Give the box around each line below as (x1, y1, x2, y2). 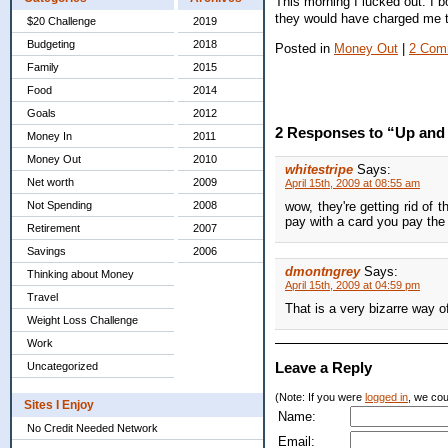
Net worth (27, 176, 74, 188)
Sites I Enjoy (24, 398, 94, 412)
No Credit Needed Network (27, 422, 158, 434)
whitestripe (285, 162, 353, 178)
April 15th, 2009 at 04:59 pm (285, 279, 420, 292)
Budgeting (27, 38, 75, 50)
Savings (27, 245, 66, 257)
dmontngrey (285, 264, 360, 280)
